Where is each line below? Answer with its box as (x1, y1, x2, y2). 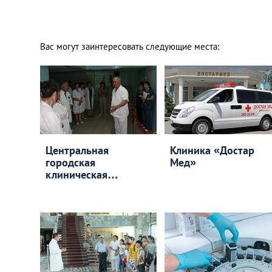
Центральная (46, 143, 109, 157)
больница (46, 180, 92, 194)
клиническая (46, 168, 107, 182)
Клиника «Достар (169, 143, 254, 157)
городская (46, 155, 95, 169)
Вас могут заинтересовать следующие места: (40, 41, 219, 52)
